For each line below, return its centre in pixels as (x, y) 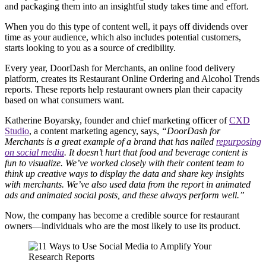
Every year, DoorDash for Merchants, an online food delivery (120, 68)
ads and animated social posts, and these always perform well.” (125, 195)
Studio (17, 131)
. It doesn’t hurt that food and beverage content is (156, 153)
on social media (34, 153)
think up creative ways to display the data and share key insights (124, 174)
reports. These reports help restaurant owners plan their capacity (124, 90)
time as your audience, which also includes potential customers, (123, 37)
